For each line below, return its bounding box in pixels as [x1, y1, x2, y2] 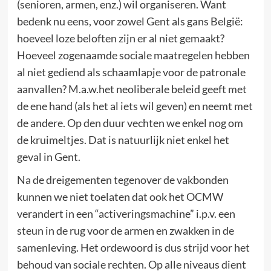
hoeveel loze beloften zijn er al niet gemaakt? [16, 31, 224, 45]
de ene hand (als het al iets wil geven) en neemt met [16, 99, 253, 113]
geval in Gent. [16, 150, 80, 163]
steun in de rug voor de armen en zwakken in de [16, 224, 234, 237]
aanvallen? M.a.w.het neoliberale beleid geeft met [16, 82, 247, 96]
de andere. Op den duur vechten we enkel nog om [16, 116, 243, 129]
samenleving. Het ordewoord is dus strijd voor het [16, 241, 250, 254]
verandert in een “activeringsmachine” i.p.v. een [16, 207, 235, 220]
